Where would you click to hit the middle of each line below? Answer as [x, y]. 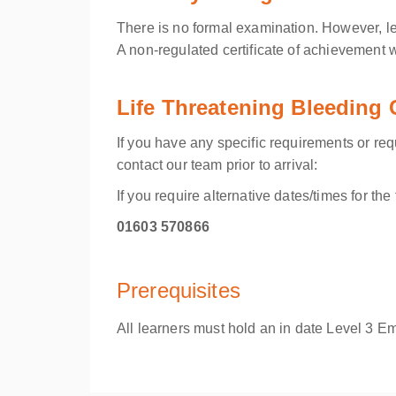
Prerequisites [179, 290]
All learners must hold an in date [222, 328]
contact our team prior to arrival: [217, 165]
